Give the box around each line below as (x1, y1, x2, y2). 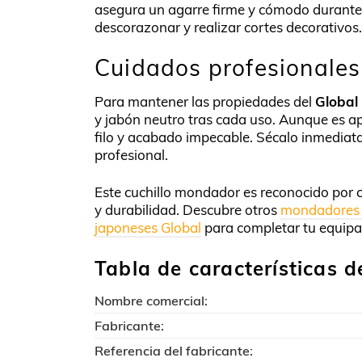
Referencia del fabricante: (95, 342, 253, 359)
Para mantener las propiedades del (95, 92, 315, 110)
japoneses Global (95, 218, 201, 236)
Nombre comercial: (95, 292, 208, 309)
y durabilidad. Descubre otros (95, 200, 280, 218)
